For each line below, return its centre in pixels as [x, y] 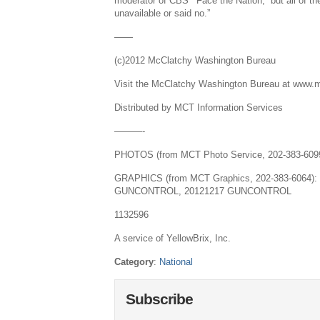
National [176, 262]
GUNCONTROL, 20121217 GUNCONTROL [203, 191]
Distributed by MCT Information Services [199, 107]
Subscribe [160, 299]
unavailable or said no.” [162, 13]
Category [134, 262]
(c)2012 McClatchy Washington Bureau [195, 60]
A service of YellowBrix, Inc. [173, 238]
